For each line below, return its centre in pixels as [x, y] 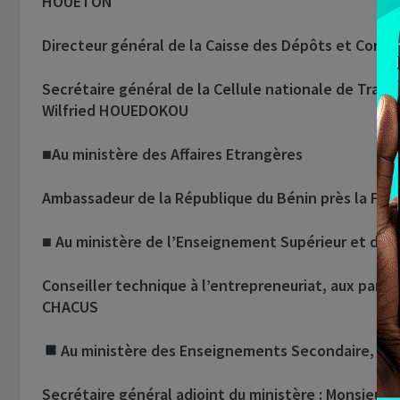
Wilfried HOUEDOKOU [115, 111]
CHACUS [70, 307]
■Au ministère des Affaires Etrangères [172, 154]
